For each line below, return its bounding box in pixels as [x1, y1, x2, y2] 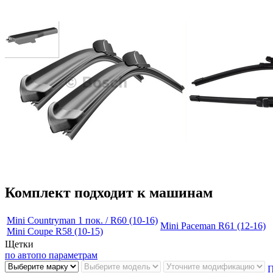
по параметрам [36, 250, 97, 261]
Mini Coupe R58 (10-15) [7, 226, 103, 237]
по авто [5, 250, 36, 261]
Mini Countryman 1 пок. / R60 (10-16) [7, 215, 158, 226]
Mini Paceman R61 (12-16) [160, 221, 266, 232]
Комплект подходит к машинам [5, 185, 213, 201]
